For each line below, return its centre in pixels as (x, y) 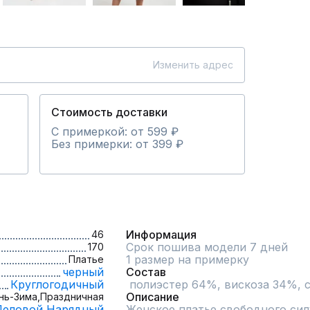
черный (83, 272)
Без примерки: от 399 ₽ (117, 144)
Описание (153, 297)
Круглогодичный (57, 284)
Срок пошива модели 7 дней (207, 247)
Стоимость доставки (109, 112)
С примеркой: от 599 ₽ (115, 131)
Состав (146, 272)
